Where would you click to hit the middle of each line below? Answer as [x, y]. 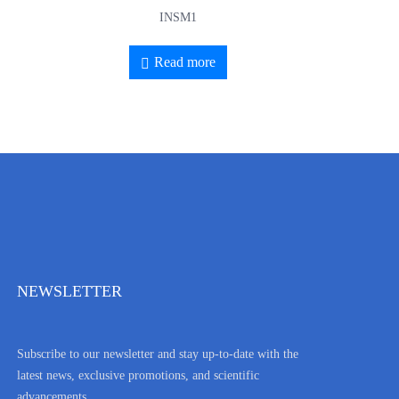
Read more [185, 62]
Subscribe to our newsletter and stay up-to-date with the [158, 354]
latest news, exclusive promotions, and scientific [138, 376]
